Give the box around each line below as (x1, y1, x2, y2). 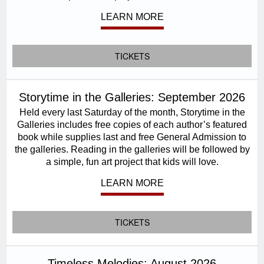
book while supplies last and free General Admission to (18, 131, 246, 142)
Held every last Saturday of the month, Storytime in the (19, 107, 245, 117)
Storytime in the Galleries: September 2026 (19, 91, 245, 104)
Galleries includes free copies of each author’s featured (17, 119, 247, 130)
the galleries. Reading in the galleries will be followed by (14, 144, 250, 154)
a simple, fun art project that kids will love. (45, 156, 219, 167)
